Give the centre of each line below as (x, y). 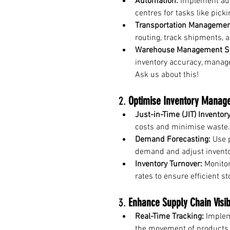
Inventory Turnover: (169, 164)
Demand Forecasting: (173, 139)
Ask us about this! (167, 75)
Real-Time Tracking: (169, 216)
